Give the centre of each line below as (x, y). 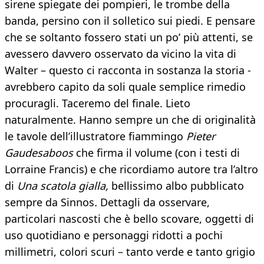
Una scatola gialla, (64, 186)
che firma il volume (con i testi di (158, 153)
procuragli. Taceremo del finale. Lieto (98, 103)
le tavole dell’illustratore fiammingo (95, 136)
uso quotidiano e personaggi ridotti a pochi (114, 235)
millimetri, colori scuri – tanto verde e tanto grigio (130, 252)
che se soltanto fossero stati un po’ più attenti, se (129, 37)
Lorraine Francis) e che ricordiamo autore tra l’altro (131, 169)
